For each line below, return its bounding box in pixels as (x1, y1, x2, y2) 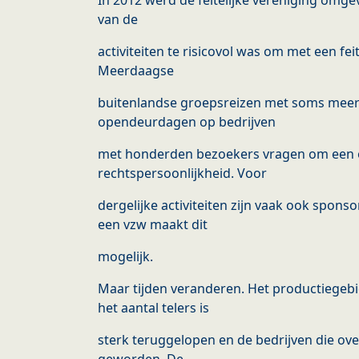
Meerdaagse (98, 62, 174, 80)
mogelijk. (98, 248, 153, 266)
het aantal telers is (98, 299, 209, 317)
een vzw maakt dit (98, 216, 208, 234)
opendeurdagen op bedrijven (98, 113, 276, 131)
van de (98, 10, 138, 29)
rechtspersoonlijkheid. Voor (98, 164, 267, 183)
